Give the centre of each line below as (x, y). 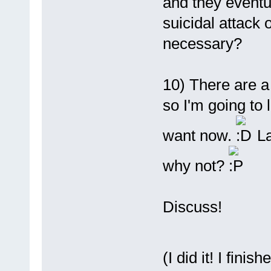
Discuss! (192, 207)
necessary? (202, 43)
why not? (195, 165)
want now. (199, 135)
